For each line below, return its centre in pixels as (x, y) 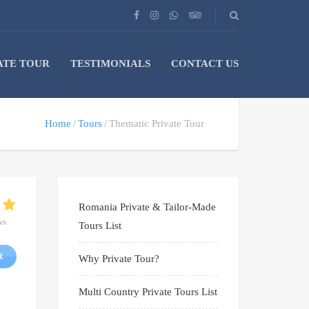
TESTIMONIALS (110, 63)
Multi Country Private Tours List (148, 292)
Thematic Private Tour (157, 124)
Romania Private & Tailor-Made (147, 207)
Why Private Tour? (119, 259)
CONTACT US (205, 63)
